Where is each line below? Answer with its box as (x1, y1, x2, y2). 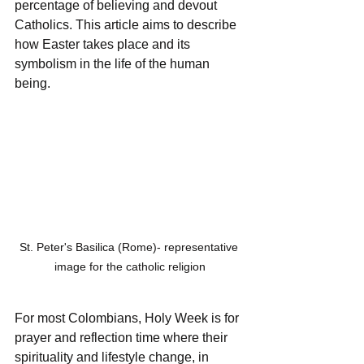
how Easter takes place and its (15, 37, 193, 51)
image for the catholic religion (54, 259, 206, 273)
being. (15, 76, 50, 90)
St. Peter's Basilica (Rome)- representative (19, 240, 241, 253)
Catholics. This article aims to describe (15, 18, 240, 32)
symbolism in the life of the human (15, 57, 213, 71)
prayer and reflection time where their (15, 330, 231, 344)
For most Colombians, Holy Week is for (15, 310, 242, 325)
